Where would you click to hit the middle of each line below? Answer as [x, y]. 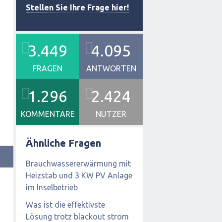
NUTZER [111, 114]
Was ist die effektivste [65, 204]
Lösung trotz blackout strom [77, 216]
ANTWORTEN [111, 68]
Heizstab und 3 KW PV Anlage [79, 175]
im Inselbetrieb [52, 187]
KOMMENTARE [48, 114]
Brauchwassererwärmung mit [78, 163]
